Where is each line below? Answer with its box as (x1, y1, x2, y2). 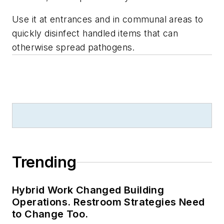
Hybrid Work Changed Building (12, 184, 164, 196)
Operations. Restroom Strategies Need (12, 196, 205, 208)
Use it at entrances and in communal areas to (12, 14, 203, 25)
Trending (12, 153, 76, 171)
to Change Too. (12, 208, 88, 220)
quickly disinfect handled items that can (12, 28, 178, 39)
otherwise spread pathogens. (12, 42, 135, 53)
